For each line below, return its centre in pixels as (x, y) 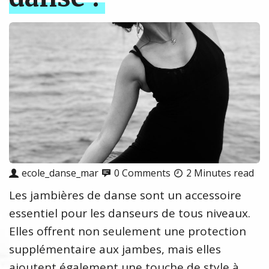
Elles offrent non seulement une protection (128, 231)
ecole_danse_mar (60, 173)
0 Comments (142, 173)
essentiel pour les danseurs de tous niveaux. (130, 213)
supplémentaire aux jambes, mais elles (115, 249)
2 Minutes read (220, 173)
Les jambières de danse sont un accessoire (125, 195)
